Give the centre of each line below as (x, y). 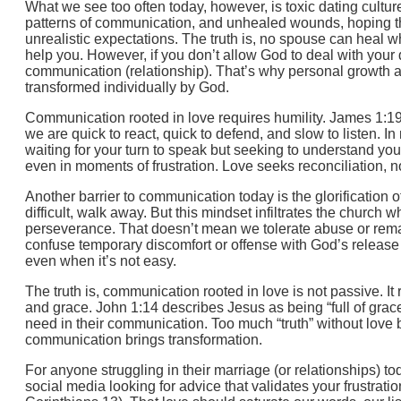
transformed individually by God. (127, 87)
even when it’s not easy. (101, 261)
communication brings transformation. (144, 340)
